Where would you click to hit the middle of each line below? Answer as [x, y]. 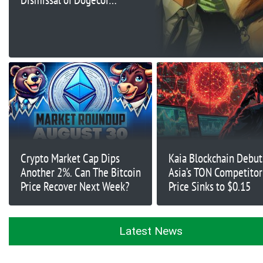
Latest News [151, 231]
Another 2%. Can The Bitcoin [81, 172]
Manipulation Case [60, 14]
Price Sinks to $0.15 [209, 186]
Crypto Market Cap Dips [70, 158]
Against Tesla [48, 28]
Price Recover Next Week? [75, 186]
